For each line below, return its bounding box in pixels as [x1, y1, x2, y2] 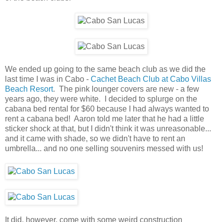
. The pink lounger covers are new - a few [53, 84, 199, 93]
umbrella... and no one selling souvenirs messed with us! [5, 144, 203, 153]
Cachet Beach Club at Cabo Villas [91, 74, 211, 83]
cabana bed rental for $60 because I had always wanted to [5, 104, 209, 113]
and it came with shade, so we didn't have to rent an [5, 134, 185, 143]
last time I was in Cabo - [5, 74, 91, 83]
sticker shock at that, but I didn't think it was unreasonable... [5, 124, 211, 133]
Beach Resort [5, 84, 53, 93]
